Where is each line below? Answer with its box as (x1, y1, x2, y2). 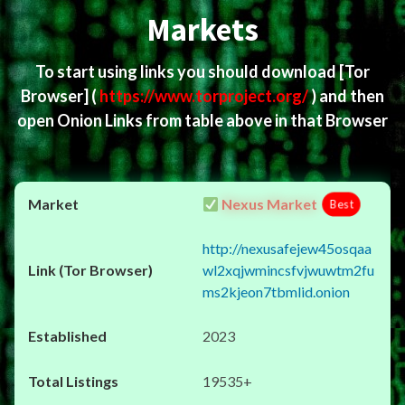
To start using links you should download (35, 61, 339, 81)
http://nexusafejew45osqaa (202, 240, 372, 257)
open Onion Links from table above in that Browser (17, 110, 388, 130)
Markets (146, 10, 259, 50)
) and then (311, 86, 384, 106)
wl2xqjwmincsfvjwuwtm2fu (202, 261, 374, 278)
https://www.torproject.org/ (99, 86, 311, 106)
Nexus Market (219, 195, 318, 212)
